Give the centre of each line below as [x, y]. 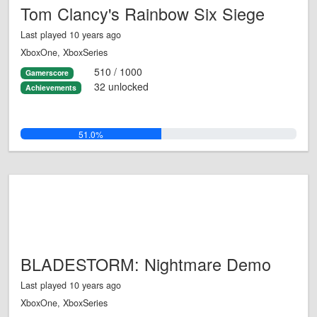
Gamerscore [47, 73]
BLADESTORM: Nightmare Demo [146, 264]
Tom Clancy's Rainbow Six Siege [143, 14]
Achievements [51, 87]
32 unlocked [121, 86]
